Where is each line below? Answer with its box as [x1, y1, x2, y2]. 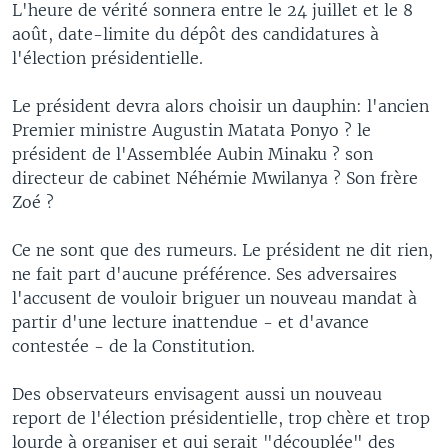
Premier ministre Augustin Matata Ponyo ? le [12, 119, 371, 140]
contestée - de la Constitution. [12, 335, 255, 356]
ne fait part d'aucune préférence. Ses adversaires [12, 263, 397, 284]
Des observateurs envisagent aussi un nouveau [12, 383, 382, 404]
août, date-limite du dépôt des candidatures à [12, 23, 379, 44]
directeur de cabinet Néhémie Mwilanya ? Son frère [12, 167, 418, 188]
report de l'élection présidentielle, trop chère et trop [12, 407, 430, 428]
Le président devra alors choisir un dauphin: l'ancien [12, 95, 429, 116]
